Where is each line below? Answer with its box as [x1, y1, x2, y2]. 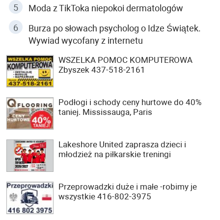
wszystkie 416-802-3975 [58, 192, 151, 201]
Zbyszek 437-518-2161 [58, 65, 145, 75]
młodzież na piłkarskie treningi [58, 149, 171, 159]
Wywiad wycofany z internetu [28, 35, 143, 46]
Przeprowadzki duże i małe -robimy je [58, 182, 197, 192]
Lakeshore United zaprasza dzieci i [58, 139, 186, 149]
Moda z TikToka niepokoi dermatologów [28, 2, 183, 13]
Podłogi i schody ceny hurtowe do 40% [58, 97, 201, 107]
